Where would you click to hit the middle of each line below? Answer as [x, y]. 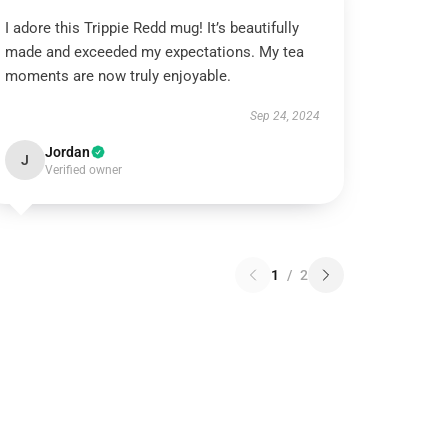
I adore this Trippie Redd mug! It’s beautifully [152, 28]
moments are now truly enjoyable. [118, 76]
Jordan [68, 152]
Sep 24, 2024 [284, 116]
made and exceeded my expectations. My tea [155, 52]
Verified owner [84, 170]
